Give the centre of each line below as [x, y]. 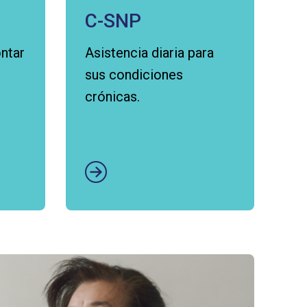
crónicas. [112, 97]
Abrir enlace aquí [135, 125]
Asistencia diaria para [149, 53]
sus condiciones [134, 75]
